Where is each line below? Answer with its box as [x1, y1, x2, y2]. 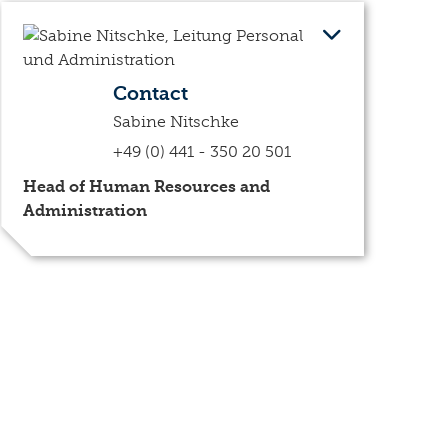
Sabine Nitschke [113, 112, 240, 131]
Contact [113, 82, 189, 105]
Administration [23, 201, 148, 220]
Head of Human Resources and [23, 177, 271, 196]
